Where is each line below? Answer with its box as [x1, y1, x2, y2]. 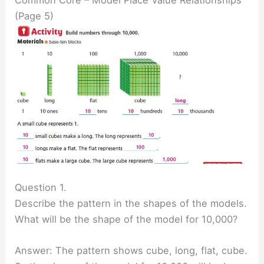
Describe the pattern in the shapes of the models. [15, 197, 247, 209]
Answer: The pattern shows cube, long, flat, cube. [15, 244, 248, 256]
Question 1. [15, 181, 67, 193]
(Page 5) [15, 9, 54, 22]
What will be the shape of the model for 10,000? [15, 213, 238, 225]
